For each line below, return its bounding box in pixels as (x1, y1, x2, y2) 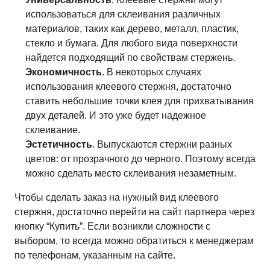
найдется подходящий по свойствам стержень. (25, 52, 235, 63)
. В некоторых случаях (102, 67, 201, 77)
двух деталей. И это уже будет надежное (25, 110, 206, 121)
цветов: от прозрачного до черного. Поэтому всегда (25, 154, 256, 164)
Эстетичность (25, 139, 92, 149)
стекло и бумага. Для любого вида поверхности (25, 38, 237, 48)
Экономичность (25, 67, 102, 77)
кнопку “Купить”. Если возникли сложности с (14, 221, 210, 231)
